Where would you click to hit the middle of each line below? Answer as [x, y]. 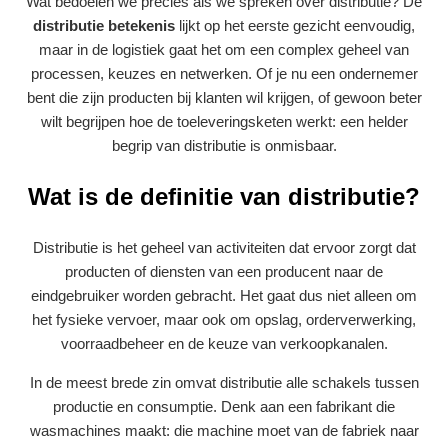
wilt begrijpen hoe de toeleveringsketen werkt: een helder [224, 121]
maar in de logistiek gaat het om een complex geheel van [224, 49]
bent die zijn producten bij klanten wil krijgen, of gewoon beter [224, 97]
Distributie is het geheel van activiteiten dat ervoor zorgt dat [224, 247]
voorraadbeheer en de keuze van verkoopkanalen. [224, 343]
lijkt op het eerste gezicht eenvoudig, [295, 25]
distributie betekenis [104, 25]
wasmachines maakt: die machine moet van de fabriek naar [224, 430]
